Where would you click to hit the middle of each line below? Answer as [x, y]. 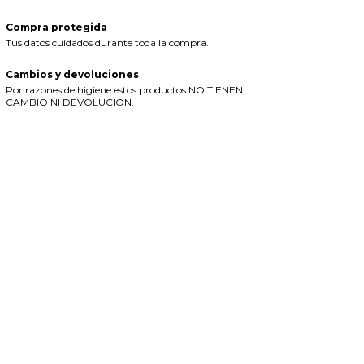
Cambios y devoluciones [72, 74]
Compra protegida [56, 27]
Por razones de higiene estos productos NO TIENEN [124, 90]
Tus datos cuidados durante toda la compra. [107, 43]
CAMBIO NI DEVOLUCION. [69, 102]
